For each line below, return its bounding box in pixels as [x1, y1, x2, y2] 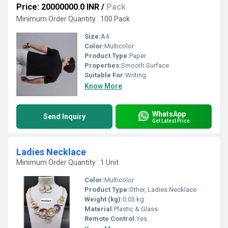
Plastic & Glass [114, 205, 158, 213]
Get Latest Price [152, 118, 190, 124]
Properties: [84, 62, 121, 69]
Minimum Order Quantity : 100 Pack [16, 15, 130, 23]
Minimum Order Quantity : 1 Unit [16, 158, 119, 166]
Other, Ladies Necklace [129, 186, 196, 193]
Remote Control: [84, 215, 136, 222]
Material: [84, 205, 114, 213]
